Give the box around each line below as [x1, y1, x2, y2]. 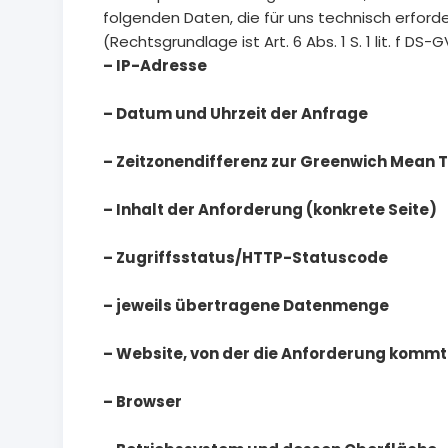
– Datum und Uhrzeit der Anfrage [103, 103, 368, 125]
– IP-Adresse [103, 55, 207, 77]
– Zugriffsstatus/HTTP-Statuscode [103, 247, 388, 269]
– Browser [103, 391, 182, 413]
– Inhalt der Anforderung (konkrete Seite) [103, 199, 437, 221]
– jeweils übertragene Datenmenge [103, 295, 389, 317]
